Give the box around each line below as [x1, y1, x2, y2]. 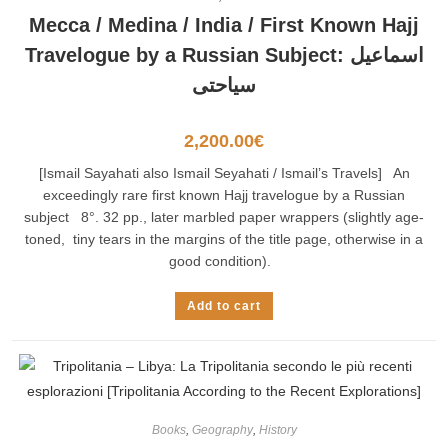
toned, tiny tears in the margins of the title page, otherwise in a [25, 231, 423, 247]
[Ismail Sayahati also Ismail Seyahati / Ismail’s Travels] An [38, 165, 410, 181]
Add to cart [187, 299, 261, 313]
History [258, 422, 297, 437]
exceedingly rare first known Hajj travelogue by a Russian [43, 187, 405, 203]
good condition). [169, 253, 279, 269]
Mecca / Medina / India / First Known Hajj [29, 14, 419, 36]
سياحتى [192, 74, 256, 96]
